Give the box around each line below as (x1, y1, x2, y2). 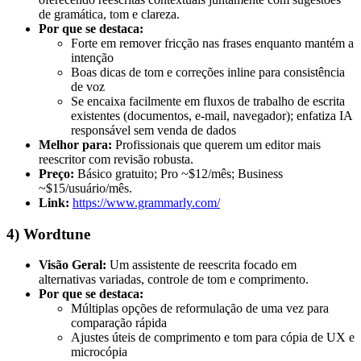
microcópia (71, 345, 127, 359)
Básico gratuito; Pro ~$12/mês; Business (74, 166, 283, 180)
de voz (71, 79, 105, 93)
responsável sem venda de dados (71, 122, 236, 137)
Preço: (39, 166, 74, 180)
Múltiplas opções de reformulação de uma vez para (71, 301, 329, 316)
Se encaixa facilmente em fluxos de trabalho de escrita (71, 93, 345, 108)
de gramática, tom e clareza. (39, 6, 180, 21)
